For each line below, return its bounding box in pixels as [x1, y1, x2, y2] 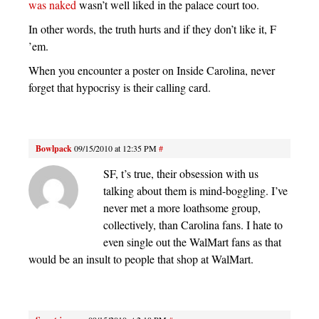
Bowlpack [36, 142, 72, 155]
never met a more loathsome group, [103, 200, 261, 216]
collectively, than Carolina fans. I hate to [103, 217, 283, 233]
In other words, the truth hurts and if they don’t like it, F [28, 21, 276, 37]
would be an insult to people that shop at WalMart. [28, 251, 253, 267]
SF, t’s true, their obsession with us [103, 166, 258, 182]
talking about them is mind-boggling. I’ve [103, 183, 288, 199]
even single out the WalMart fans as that [103, 234, 281, 250]
